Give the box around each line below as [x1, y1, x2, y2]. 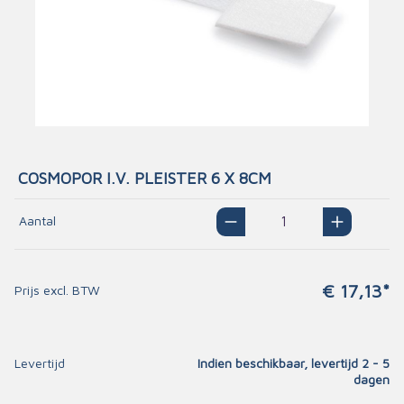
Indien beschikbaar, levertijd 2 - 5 [197, 355, 390, 371]
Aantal [19, 213, 56, 228]
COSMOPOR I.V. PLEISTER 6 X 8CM [18, 169, 271, 188]
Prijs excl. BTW [14, 282, 100, 298]
